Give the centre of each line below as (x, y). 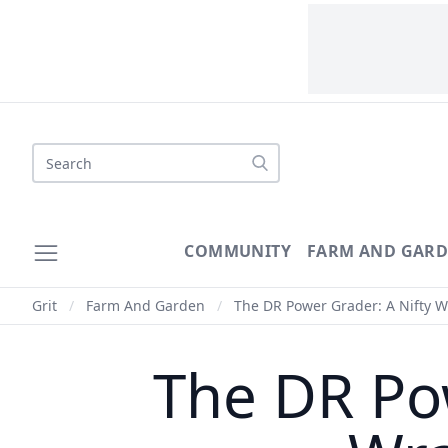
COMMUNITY (237, 251)
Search (57, 154)
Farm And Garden (145, 305)
